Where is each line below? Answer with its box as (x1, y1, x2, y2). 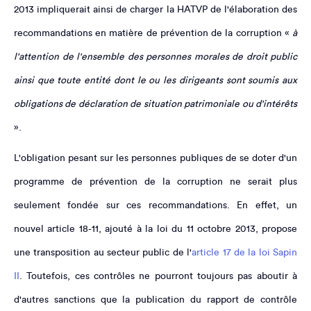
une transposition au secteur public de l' (14, 247, 192, 258)
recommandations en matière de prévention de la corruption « (14, 28, 292, 38)
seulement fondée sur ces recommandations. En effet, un (14, 200, 297, 210)
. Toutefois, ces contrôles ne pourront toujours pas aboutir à (19, 271, 297, 281)
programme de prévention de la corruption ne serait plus (14, 176, 297, 187)
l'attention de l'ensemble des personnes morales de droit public (14, 51, 297, 62)
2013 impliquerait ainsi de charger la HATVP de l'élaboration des (14, 4, 297, 15)
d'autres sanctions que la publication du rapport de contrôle (14, 294, 297, 305)
